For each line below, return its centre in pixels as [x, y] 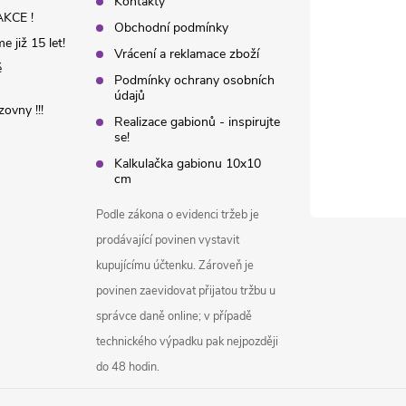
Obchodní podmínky [172, 28]
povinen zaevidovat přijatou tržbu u [186, 291]
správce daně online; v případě [174, 317]
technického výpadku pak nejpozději [188, 342]
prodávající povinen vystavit [168, 241]
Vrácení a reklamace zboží [187, 54]
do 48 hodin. [128, 367]
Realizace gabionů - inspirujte [198, 122]
